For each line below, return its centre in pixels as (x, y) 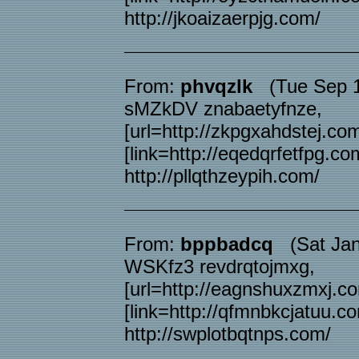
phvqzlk (216, 86)
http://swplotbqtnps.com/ (228, 334)
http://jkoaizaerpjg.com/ (222, 18)
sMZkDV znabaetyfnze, (223, 109)
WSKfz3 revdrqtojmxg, (220, 266)
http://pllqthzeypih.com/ (222, 176)
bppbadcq (227, 244)
